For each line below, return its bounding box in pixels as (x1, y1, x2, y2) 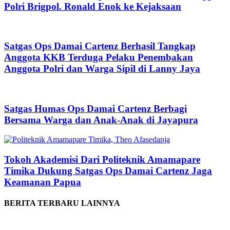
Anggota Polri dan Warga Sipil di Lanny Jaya (4, 63, 200, 74)
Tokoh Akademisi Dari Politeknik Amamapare (4, 154, 200, 165)
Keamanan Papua (4, 176, 81, 187)
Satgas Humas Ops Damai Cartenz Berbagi (4, 103, 187, 114)
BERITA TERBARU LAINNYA (4, 199, 120, 208)
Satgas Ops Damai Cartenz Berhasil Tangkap (4, 41, 196, 52)
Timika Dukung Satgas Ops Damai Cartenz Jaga (4, 165, 212, 176)
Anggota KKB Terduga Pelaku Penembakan (4, 52, 193, 63)
